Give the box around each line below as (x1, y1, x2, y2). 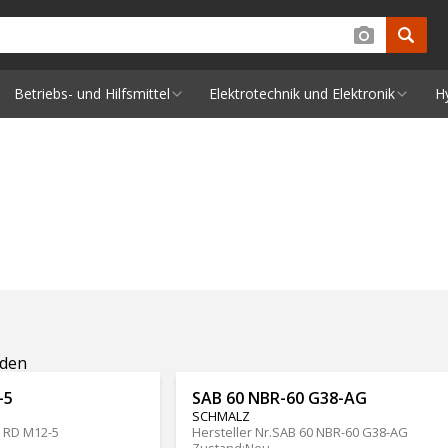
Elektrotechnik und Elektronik (209, 84, 396, 103)
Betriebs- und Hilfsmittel (13, 84, 170, 103)
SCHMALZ (191, 407, 250, 426)
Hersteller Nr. (191, 423, 272, 442)
